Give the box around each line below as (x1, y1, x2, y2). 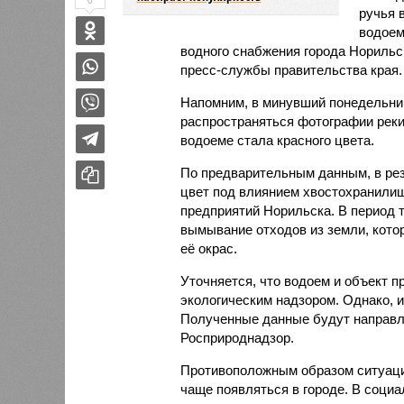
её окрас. (179, 240, 237, 256)
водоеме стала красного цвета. (179, 132, 374, 148)
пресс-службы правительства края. (179, 61, 402, 78)
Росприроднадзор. (179, 329, 294, 345)
